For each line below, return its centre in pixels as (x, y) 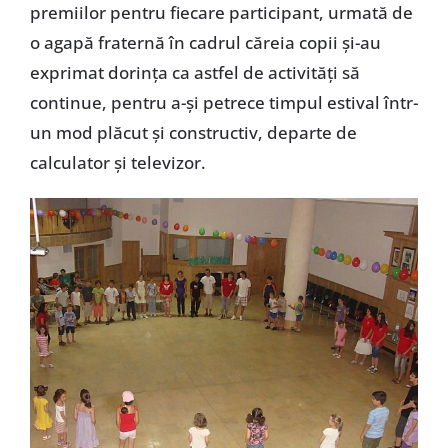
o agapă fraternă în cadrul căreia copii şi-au (205, 43)
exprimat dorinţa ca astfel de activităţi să (194, 73)
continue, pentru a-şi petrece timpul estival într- (223, 103)
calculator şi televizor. (117, 163)
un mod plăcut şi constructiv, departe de (193, 133)
